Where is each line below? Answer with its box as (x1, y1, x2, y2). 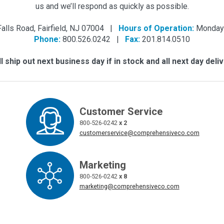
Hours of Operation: (118, 23, 194, 33)
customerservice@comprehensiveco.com (79, 128, 199, 136)
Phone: (34, 34, 60, 44)
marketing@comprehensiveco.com (79, 182, 179, 190)
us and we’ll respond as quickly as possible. (35, 1, 189, 11)
